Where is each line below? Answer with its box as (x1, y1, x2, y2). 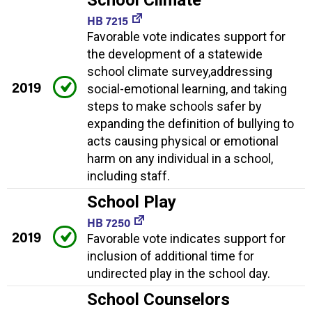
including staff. (87, 168, 170, 183)
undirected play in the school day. (87, 265, 270, 281)
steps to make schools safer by (87, 98, 262, 114)
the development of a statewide (87, 46, 263, 61)
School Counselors (87, 289, 230, 309)
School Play (87, 192, 176, 212)
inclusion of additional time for (87, 248, 254, 263)
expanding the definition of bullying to (87, 116, 294, 131)
